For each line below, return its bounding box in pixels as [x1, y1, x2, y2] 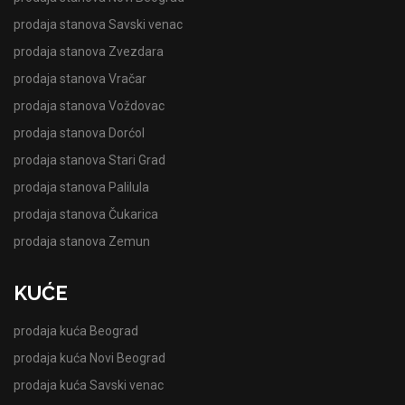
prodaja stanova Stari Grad [14, 152, 165, 167]
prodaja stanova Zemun [14, 233, 150, 249]
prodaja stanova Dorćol [14, 125, 145, 140]
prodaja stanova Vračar [14, 71, 146, 86]
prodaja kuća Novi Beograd [14, 350, 165, 365]
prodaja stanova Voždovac [14, 98, 165, 113]
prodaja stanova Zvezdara [14, 43, 164, 59]
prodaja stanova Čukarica [14, 206, 158, 221]
